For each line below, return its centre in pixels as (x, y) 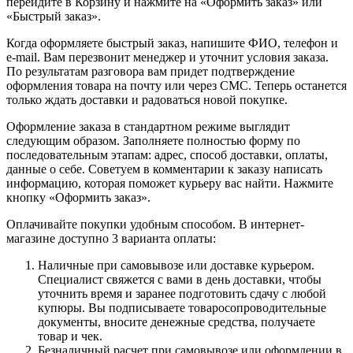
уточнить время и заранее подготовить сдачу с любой (182, 293)
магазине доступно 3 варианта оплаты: (111, 238)
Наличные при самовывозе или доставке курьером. (176, 265)
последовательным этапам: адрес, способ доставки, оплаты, (167, 154)
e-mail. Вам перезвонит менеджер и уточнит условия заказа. (167, 57)
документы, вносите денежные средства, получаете (176, 321)
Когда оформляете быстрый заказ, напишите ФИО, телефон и (172, 43)
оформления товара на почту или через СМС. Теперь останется (176, 85)
